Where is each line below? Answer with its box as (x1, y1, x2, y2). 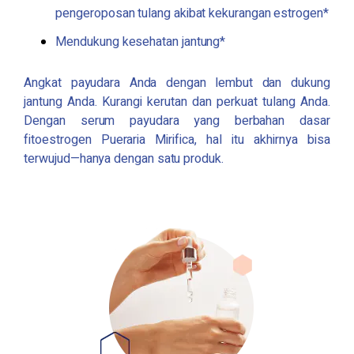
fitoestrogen (24, 130, 101, 149)
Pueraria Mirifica (100, 130, 194, 149)
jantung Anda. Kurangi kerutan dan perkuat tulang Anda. (24, 92, 330, 111)
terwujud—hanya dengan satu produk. (24, 149, 224, 168)
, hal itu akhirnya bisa (194, 130, 330, 149)
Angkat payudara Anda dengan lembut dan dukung (24, 73, 330, 92)
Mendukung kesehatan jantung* (55, 32, 226, 51)
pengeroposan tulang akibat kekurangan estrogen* (55, 4, 329, 23)
